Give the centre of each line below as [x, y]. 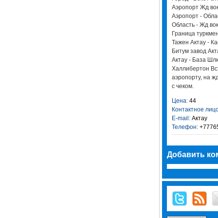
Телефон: [185, 127]
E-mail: [181, 118]
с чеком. [182, 86]
